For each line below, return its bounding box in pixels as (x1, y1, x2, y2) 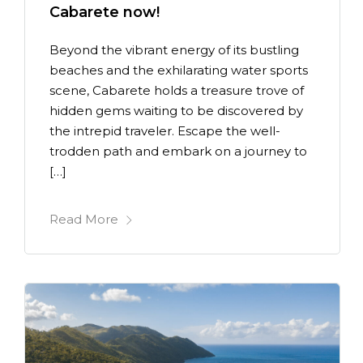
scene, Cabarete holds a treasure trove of (49, 82, 304, 98)
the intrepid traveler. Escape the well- (49, 122, 280, 139)
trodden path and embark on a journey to (49, 143, 307, 159)
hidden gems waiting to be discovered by (49, 102, 303, 118)
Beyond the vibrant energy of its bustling (49, 41, 299, 58)
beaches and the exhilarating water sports (49, 62, 308, 78)
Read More (49, 211, 118, 228)
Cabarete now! (49, 3, 160, 22)
